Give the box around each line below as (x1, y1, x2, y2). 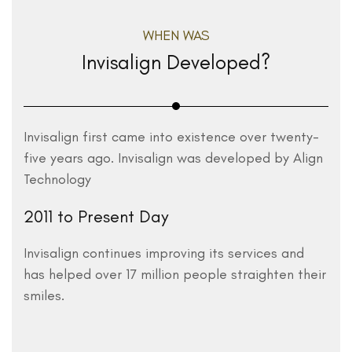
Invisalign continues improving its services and (24, 244, 304, 262)
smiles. (24, 287, 64, 304)
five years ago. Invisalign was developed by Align (24, 149, 323, 167)
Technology (24, 170, 91, 188)
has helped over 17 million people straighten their (24, 266, 326, 283)
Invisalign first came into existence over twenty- (24, 128, 319, 145)
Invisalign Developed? (82, 49, 270, 75)
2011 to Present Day (24, 206, 168, 227)
